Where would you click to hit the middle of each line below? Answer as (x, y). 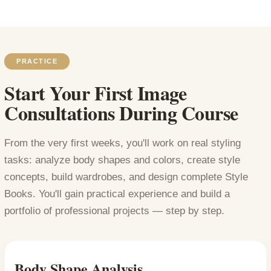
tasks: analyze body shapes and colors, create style (122, 160)
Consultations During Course (121, 113)
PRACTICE (37, 61)
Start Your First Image (95, 93)
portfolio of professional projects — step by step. (114, 211)
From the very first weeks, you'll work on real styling (122, 143)
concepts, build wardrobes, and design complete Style (126, 177)
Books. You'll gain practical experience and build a (117, 194)
